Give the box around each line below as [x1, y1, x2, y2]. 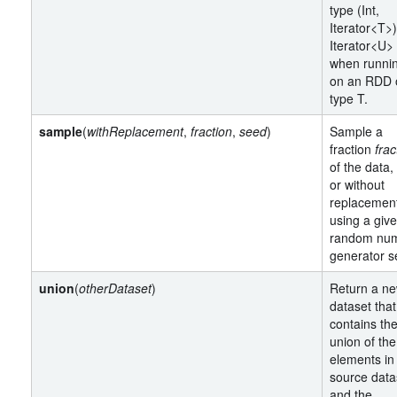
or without [330, 175, 385, 193]
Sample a [330, 122, 383, 140]
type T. [330, 90, 368, 107]
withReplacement [87, 122, 183, 140]
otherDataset [79, 279, 152, 297]
